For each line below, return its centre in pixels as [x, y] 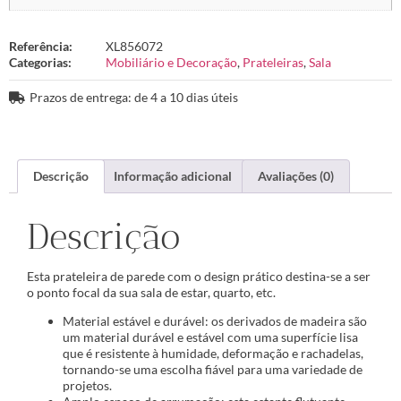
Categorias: [40, 62]
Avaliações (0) [295, 175]
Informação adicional [173, 175]
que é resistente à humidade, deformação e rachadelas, [213, 354]
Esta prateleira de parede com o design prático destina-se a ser [199, 277]
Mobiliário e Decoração [171, 62]
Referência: [41, 46]
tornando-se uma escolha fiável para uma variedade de [213, 370]
